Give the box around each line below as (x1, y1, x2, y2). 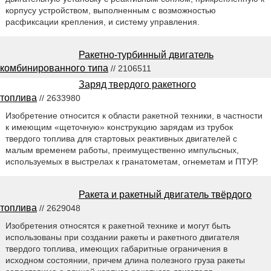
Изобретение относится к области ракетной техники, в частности (5, 111, 263, 121)
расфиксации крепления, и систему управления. (5, 17, 200, 27)
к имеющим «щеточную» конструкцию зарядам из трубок (5, 122, 233, 132)
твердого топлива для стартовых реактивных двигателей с (5, 134, 237, 144)
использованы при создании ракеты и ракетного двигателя (5, 232, 240, 243)
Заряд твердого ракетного (79, 79, 196, 90)
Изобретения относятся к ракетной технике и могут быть (5, 221, 230, 231)
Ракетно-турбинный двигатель (79, 50, 214, 60)
